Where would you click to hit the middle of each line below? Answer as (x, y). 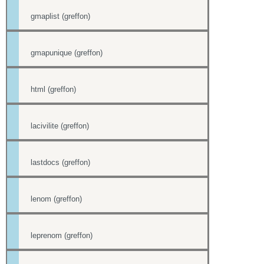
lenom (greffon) (56, 199)
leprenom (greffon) (62, 235)
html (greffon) (53, 89)
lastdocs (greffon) (60, 162)
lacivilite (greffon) (60, 126)
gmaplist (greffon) (60, 16)
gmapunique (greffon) (67, 53)
